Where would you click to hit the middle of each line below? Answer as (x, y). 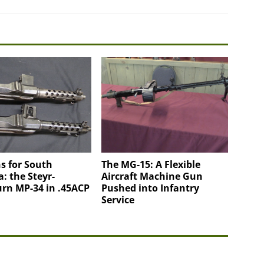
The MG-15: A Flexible (151, 164)
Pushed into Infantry (151, 188)
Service (118, 199)
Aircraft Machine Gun (152, 176)
